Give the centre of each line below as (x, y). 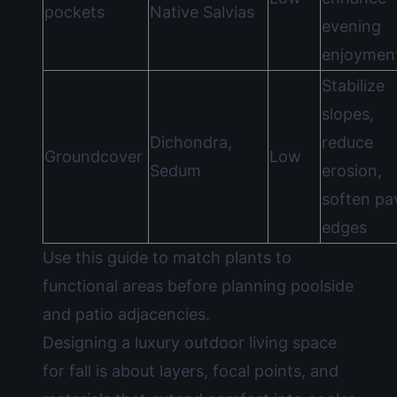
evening (351, 26)
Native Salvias (202, 12)
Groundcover (93, 156)
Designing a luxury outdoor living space (190, 343)
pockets (74, 12)
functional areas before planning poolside (198, 286)
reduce (347, 142)
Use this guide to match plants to (167, 257)
